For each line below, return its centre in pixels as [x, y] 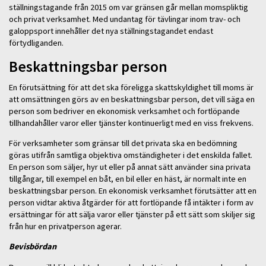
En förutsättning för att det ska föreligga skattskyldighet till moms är [131, 87]
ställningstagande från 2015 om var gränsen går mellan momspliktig [129, 7]
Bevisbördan [33, 247]
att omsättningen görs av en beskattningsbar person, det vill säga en [132, 99]
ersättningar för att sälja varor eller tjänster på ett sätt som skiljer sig [132, 215]
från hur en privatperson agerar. [65, 227]
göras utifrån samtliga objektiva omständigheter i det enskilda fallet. [131, 155]
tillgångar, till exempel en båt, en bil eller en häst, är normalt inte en [128, 179]
